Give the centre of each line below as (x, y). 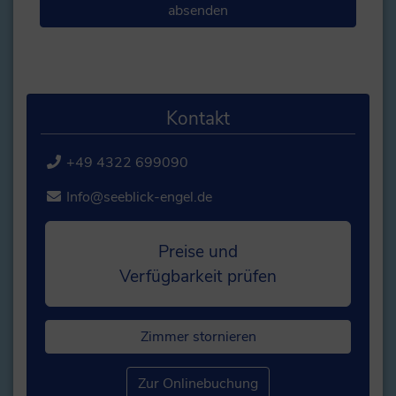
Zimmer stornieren (198, 336)
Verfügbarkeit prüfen (198, 276)
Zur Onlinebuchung (198, 383)
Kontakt (198, 119)
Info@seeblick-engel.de (139, 198)
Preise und (198, 251)
